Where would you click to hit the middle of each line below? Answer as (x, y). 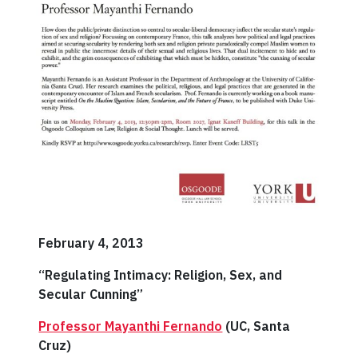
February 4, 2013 (91, 243)
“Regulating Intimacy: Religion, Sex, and (161, 274)
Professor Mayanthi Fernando (131, 326)
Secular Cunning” (91, 294)
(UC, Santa (257, 326)
